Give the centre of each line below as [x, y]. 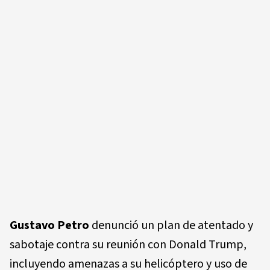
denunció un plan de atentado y [171, 225]
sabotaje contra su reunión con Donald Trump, [128, 244]
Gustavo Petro [49, 225]
